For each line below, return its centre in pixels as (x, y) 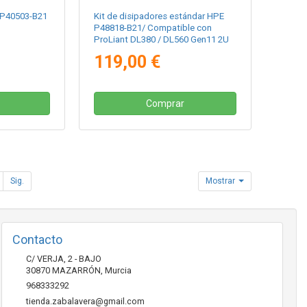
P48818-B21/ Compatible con (153, 27)
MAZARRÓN (76, 270)
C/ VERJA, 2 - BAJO (63, 258)
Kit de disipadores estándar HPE (159, 16)
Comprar (165, 103)
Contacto (37, 239)
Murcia (118, 270)
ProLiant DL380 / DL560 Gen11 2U (162, 39)
